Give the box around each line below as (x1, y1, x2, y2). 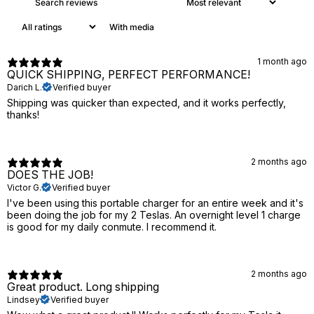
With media (109, 22, 154, 33)
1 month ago (257, 55, 307, 67)
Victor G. (7, 182, 41, 193)
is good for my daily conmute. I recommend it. (7, 221, 217, 233)
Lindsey (7, 294, 40, 305)
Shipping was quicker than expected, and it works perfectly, (7, 97, 286, 109)
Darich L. (7, 81, 42, 93)
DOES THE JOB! (7, 168, 93, 182)
